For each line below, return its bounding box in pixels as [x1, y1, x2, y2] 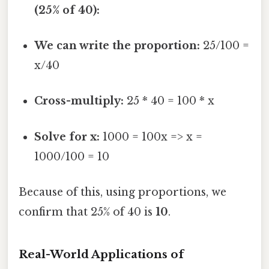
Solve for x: [34, 130, 100, 144]
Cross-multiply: [34, 94, 124, 108]
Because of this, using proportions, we [19, 185, 226, 199]
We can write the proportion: [34, 39, 201, 53]
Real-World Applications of [19, 247, 184, 261]
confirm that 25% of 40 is [19, 205, 156, 219]
